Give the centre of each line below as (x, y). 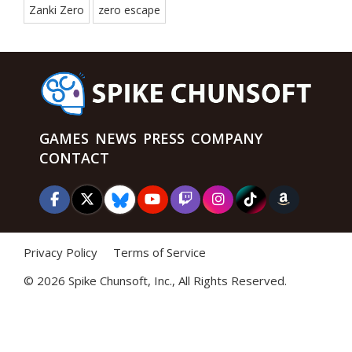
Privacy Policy (60, 252)
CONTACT (74, 158)
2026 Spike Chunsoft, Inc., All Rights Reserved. (162, 280)
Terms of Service (159, 252)
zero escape (129, 9)
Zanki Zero (57, 9)
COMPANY (227, 138)
